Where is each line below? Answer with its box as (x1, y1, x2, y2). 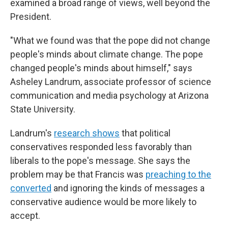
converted (10, 183, 51, 193)
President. (10, 11, 51, 22)
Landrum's (10, 128, 54, 138)
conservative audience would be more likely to (10, 196, 196, 207)
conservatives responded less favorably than (10, 141, 192, 152)
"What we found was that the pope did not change (10, 35, 210, 46)
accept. (10, 210, 40, 221)
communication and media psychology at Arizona (10, 90, 209, 101)
